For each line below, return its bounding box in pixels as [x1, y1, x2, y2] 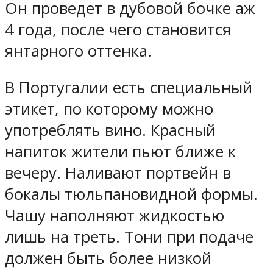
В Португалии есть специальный [5, 77, 252, 99]
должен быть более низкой [5, 247, 211, 269]
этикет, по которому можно [5, 98, 213, 120]
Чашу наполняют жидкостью [5, 205, 224, 227]
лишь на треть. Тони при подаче [5, 226, 253, 248]
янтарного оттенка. [5, 40, 152, 62]
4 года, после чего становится [5, 18, 231, 40]
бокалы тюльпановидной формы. [5, 183, 258, 205]
